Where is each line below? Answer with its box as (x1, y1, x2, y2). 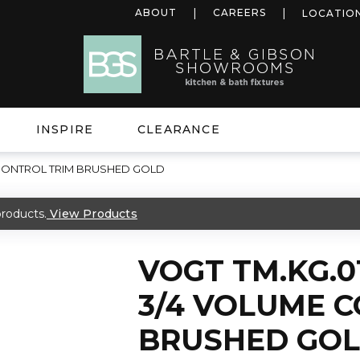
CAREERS (213, 6, 266, 18)
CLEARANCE (137, 122, 220, 137)
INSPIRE (35, 122, 94, 137)
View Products (50, 206, 137, 221)
